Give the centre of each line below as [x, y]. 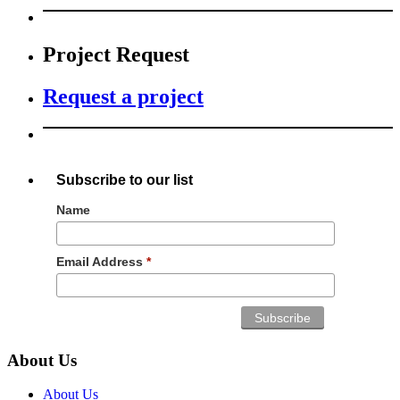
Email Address [101, 262]
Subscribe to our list [125, 179]
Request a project [123, 97]
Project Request [116, 55]
